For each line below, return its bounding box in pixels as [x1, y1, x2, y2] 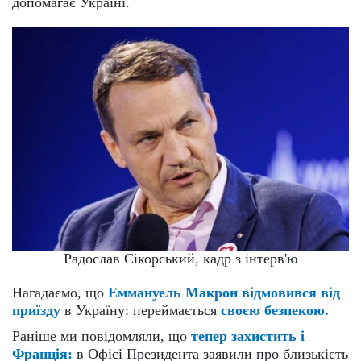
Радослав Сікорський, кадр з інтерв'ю [64, 250, 297, 267]
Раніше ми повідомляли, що [12, 327, 191, 344]
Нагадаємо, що [12, 284, 108, 301]
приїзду [12, 301, 60, 318]
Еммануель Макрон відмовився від [108, 284, 340, 301]
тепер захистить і [191, 327, 305, 344]
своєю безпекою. [221, 301, 329, 318]
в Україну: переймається [60, 301, 221, 318]
